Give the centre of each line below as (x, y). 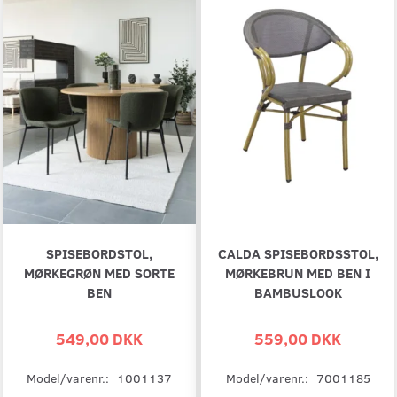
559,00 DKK (298, 339)
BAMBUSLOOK (298, 292)
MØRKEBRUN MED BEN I (298, 273)
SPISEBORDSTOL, (99, 253)
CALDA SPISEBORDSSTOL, (298, 253)
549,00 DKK (99, 339)
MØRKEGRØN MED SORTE (99, 273)
